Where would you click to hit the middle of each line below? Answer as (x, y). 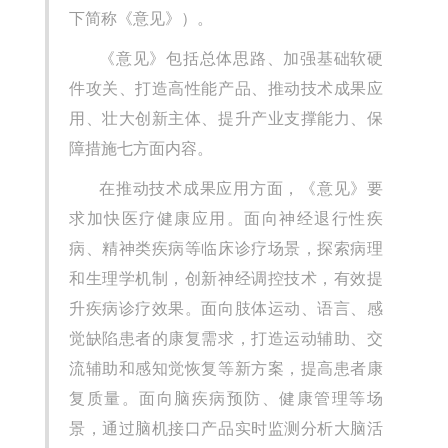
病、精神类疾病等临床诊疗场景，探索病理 (226, 249)
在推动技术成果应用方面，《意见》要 (241, 189)
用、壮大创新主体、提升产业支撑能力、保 (226, 119)
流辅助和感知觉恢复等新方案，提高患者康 (226, 369)
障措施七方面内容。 (141, 149)
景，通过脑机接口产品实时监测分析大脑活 (226, 429)
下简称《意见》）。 (141, 19)
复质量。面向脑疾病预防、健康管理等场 (226, 399)
